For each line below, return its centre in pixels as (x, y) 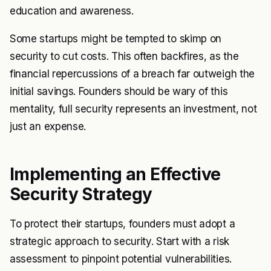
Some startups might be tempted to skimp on (116, 38)
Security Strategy (81, 194)
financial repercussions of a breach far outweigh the (132, 73)
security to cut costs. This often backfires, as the (124, 56)
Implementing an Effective (115, 174)
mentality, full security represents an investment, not (133, 109)
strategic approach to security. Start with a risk (119, 241)
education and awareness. (72, 11)
